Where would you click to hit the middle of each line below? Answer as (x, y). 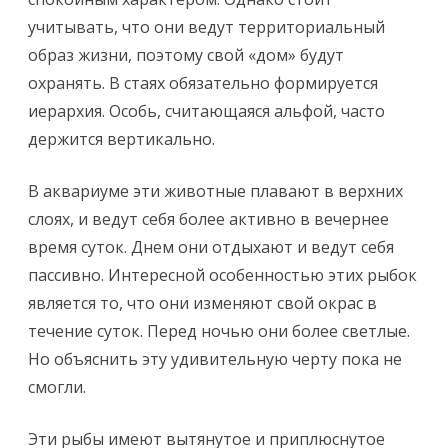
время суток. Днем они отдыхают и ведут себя (211, 247)
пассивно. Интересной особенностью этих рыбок (222, 275)
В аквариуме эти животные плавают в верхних (215, 191)
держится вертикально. (121, 139)
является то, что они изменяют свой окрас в (202, 303)
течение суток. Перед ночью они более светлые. (219, 331)
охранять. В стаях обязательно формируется (203, 83)
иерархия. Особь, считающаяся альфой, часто (206, 111)
